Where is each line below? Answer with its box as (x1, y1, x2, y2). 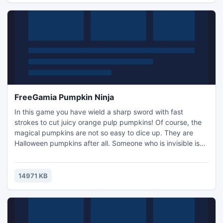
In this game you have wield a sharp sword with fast (14, 108, 183, 116)
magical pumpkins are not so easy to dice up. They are (14, 128, 193, 137)
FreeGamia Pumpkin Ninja (14, 92, 114, 102)
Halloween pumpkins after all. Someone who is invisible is (14, 139, 200, 147)
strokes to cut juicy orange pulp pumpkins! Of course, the (14, 118, 202, 126)
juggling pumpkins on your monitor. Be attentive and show (14, 149, 203, 158)
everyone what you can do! (14, 160, 103, 168)
